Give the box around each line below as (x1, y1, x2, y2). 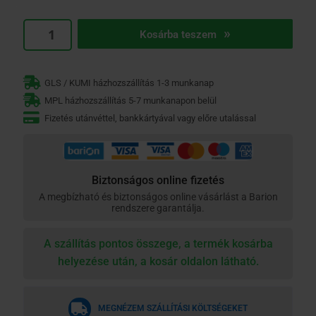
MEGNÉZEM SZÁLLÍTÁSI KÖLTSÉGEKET (98, 303, 248, 314)
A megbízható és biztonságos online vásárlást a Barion (38, 190, 278, 202)
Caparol (23, 13, 58, 25)
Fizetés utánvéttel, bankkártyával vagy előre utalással (44, 112, 257, 123)
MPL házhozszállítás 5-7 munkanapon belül (44, 95, 217, 106)
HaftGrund (23, 31, 71, 43)
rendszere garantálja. (111, 202, 205, 214)
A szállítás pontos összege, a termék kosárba (43, 236, 273, 250)
